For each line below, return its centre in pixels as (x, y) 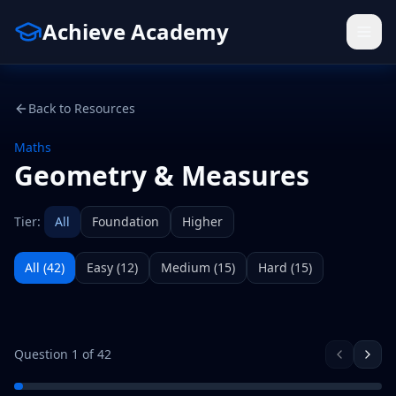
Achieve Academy (136, 31)
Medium (186, 267)
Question (43, 354)
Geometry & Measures (162, 175)
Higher (202, 221)
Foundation (126, 221)
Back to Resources (82, 108)
